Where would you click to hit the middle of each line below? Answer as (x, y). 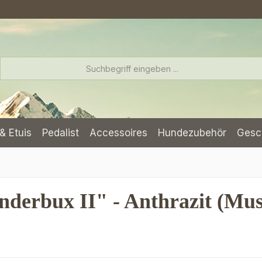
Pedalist (61, 133)
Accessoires (118, 133)
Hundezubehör (192, 133)
